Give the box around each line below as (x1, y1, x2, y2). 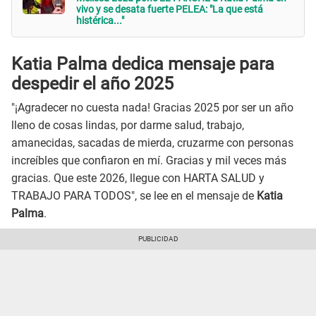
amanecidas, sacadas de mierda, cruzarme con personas (11, 136, 293, 150)
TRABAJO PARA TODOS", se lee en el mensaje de (11, 189, 257, 203)
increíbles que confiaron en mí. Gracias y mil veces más (11, 154, 286, 168)
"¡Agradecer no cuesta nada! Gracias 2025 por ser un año (11, 101, 293, 115)
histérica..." (76, 15, 124, 27)
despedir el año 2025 (11, 73, 174, 94)
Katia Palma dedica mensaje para (11, 53, 274, 74)
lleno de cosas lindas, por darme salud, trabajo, (11, 119, 244, 133)
